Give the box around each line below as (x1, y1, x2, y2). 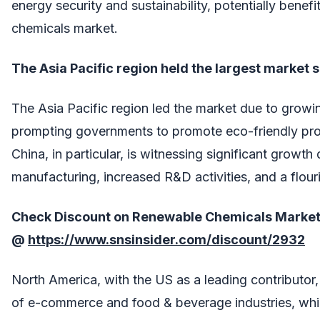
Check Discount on (11, 209, 132, 224)
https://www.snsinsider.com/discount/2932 (28, 231, 305, 247)
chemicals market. (11, 20, 118, 36)
